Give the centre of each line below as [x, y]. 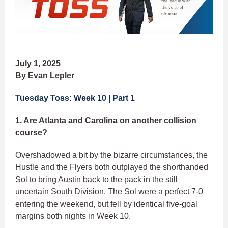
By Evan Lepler [45, 76]
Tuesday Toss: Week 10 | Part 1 [75, 98]
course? [31, 133]
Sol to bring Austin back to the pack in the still [96, 180]
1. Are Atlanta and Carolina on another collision [106, 121]
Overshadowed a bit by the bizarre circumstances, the [111, 155]
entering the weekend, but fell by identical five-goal [106, 204]
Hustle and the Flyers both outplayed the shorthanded [112, 167]
